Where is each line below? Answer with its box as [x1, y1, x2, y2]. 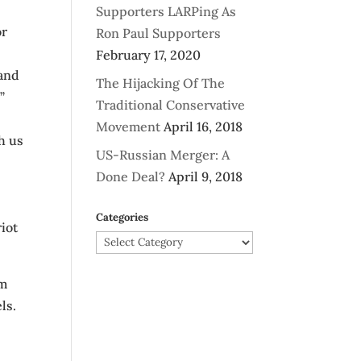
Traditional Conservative [96, 97, 246, 113]
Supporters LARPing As [96, 3, 237, 19]
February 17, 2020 [96, 47, 201, 63]
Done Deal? [96, 168, 166, 185]
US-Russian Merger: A [96, 147, 230, 163]
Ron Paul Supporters [96, 25, 222, 41]
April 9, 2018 [168, 168, 243, 185]
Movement [96, 118, 161, 135]
